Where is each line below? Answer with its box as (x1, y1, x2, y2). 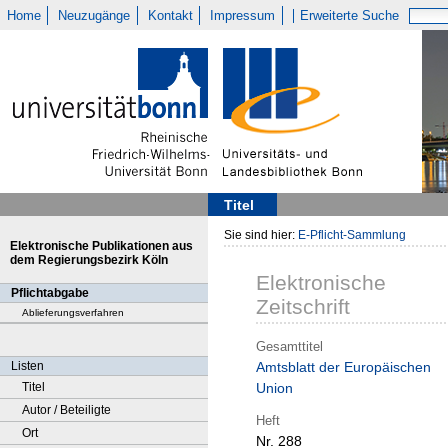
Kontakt (147, 8, 193, 23)
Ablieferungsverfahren (22, 307, 124, 318)
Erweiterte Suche (300, 8, 400, 23)
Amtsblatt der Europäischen (256, 359, 431, 376)
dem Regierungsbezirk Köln (10, 253, 168, 267)
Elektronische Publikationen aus (10, 239, 193, 253)
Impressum (210, 8, 276, 23)
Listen (11, 359, 44, 373)
